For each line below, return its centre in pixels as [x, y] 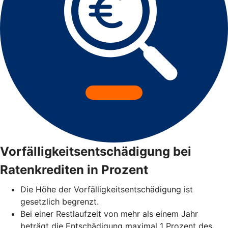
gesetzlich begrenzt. [60, 201]
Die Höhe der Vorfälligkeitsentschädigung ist [107, 189]
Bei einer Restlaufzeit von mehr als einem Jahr [109, 213]
